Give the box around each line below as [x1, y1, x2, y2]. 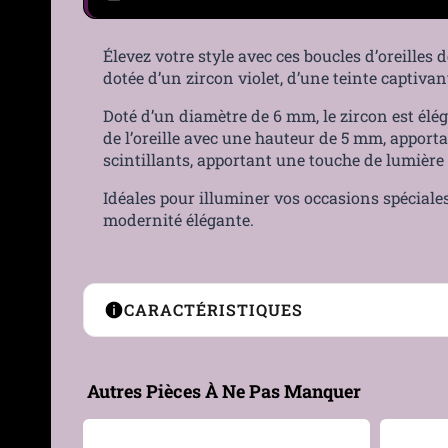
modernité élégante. [103, 208, 254, 230]
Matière [111, 407, 166, 428]
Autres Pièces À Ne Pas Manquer [87, 378, 361, 403]
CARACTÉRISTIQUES [124, 298, 303, 320]
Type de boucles [111, 360, 227, 381]
